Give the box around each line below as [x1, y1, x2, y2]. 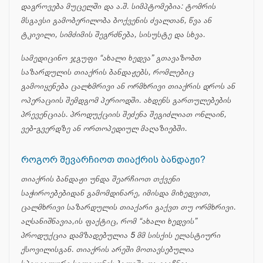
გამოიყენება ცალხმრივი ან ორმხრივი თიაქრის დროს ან [21, 81, 235, 92]
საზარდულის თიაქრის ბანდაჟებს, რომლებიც [21, 67, 194, 77]
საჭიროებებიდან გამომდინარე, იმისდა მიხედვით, [21, 188, 211, 198]
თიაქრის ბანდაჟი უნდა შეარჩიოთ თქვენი [21, 174, 180, 184]
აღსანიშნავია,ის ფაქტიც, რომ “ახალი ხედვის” [21, 216, 197, 227]
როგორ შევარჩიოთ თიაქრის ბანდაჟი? [21, 154, 205, 165]
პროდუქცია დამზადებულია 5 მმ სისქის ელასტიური [21, 230, 221, 241]
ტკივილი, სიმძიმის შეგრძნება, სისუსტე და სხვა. [21, 29, 208, 40]
